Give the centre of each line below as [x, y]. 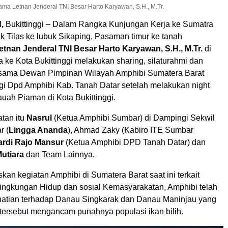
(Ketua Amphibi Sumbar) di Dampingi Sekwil [133, 118]
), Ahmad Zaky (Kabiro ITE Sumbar [131, 130]
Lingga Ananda [38, 130]
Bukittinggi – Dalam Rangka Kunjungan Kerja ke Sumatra [109, 24]
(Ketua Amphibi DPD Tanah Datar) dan [135, 142]
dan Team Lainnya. [59, 154]
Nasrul [39, 118]
